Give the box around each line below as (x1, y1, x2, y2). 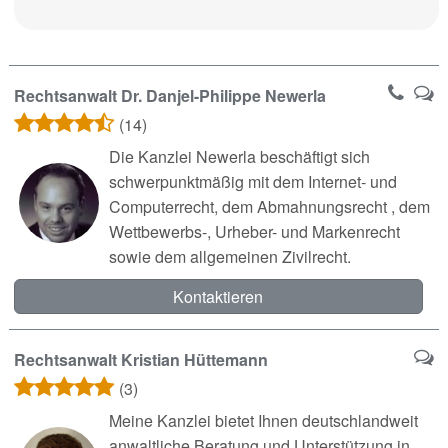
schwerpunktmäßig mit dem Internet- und (108, 169, 397, 193)
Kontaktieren (173, 284, 264, 308)
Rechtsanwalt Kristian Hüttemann (13, 347, 268, 371)
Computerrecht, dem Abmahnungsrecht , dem (108, 194, 430, 218)
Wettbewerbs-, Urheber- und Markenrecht (108, 219, 400, 243)
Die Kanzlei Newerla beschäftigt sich (108, 144, 370, 168)
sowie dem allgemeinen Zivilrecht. (108, 244, 351, 268)
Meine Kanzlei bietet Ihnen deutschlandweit (108, 408, 418, 432)
